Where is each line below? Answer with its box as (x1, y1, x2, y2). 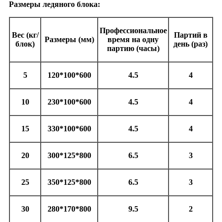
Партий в (173, 30, 208, 39)
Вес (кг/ (11, 30, 39, 39)
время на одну (108, 35, 159, 44)
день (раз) (173, 39, 208, 48)
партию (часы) (107, 44, 160, 53)
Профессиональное (99, 26, 167, 35)
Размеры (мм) (44, 35, 94, 44)
